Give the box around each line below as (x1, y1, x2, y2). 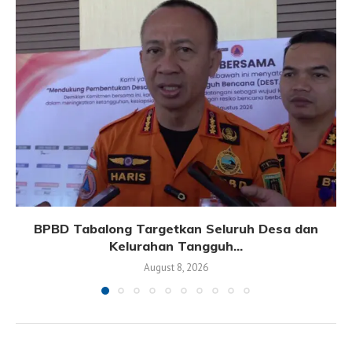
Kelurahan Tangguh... (109, 238, 243, 255)
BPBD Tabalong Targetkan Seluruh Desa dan (34, 221, 318, 237)
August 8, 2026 (144, 261, 208, 275)
